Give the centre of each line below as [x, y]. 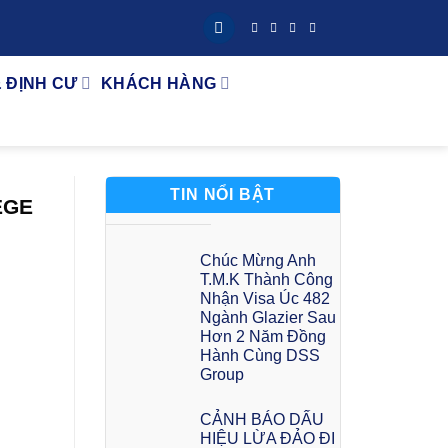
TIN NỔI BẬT [223, 194]
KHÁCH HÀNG [159, 83]
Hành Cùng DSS [259, 355]
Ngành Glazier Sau [267, 317]
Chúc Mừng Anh [257, 260]
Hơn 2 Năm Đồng [262, 336]
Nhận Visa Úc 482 [264, 298]
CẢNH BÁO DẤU [261, 419]
